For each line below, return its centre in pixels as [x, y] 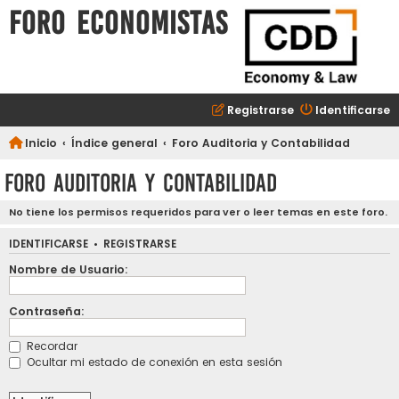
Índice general [114, 143]
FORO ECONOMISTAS [118, 23]
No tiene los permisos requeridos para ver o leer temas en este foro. [198, 212]
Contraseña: [47, 311]
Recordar [50, 346]
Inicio [41, 143]
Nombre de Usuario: [69, 269]
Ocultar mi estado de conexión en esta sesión [153, 362]
